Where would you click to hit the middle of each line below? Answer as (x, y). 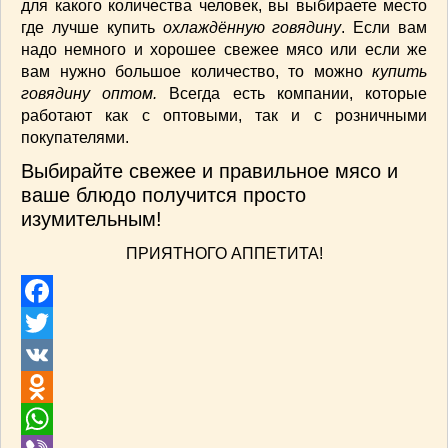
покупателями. (75, 137)
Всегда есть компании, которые (292, 93)
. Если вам (384, 27)
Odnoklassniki (65, 419)
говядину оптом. (89, 93)
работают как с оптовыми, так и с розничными (224, 115)
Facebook (52, 323)
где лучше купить (92, 27)
